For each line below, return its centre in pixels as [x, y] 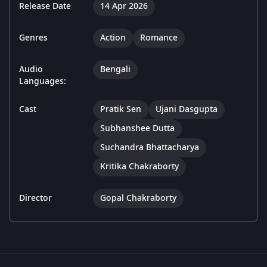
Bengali [115, 70]
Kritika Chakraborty [139, 167]
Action [113, 38]
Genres [33, 38]
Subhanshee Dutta [137, 129]
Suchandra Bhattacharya [150, 148]
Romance [159, 38]
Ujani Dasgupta [187, 110]
